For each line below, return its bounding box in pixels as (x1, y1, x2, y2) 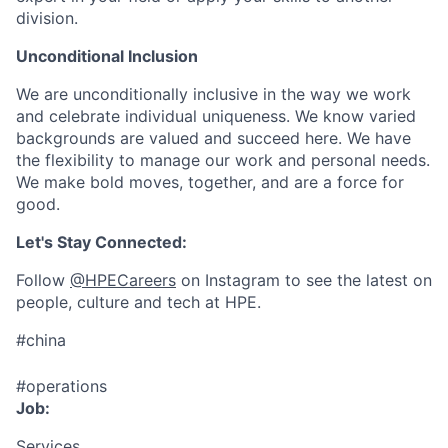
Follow (16, 270, 70, 290)
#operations (16, 376, 107, 396)
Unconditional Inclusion (16, 46, 198, 66)
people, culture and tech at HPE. (16, 292, 261, 312)
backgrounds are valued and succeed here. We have (16, 128, 411, 148)
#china (16, 330, 66, 350)
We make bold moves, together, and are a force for (16, 172, 404, 192)
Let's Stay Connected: (16, 232, 187, 252)
